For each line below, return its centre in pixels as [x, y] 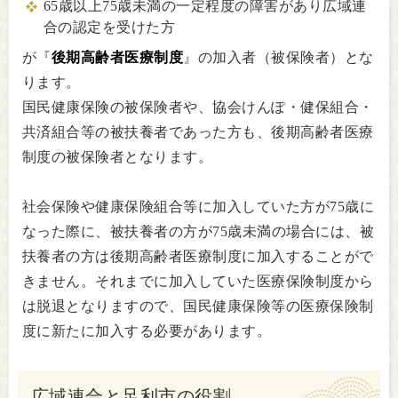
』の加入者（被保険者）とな [279, 57]
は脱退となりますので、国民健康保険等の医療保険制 [198, 306]
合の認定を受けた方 [110, 27]
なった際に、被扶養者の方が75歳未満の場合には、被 [199, 231]
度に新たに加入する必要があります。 [147, 330]
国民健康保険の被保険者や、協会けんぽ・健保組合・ [198, 107]
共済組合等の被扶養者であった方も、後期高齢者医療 [198, 131]
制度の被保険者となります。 [118, 156]
